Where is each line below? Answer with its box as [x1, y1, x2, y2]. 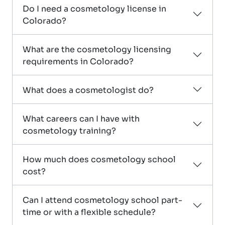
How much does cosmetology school [23, 153, 176, 165]
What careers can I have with [23, 112, 140, 125]
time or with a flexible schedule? [23, 205, 156, 218]
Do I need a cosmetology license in [23, 2, 166, 15]
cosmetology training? [23, 124, 116, 137]
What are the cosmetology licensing [23, 43, 171, 55]
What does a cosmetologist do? [23, 83, 154, 96]
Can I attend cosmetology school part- [23, 193, 182, 206]
